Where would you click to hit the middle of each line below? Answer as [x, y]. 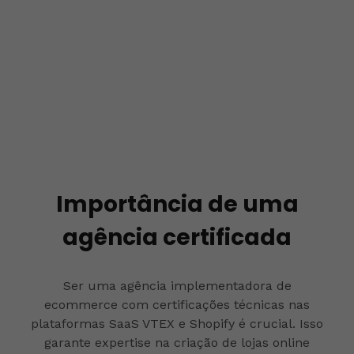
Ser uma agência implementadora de [177, 285]
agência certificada [177, 237]
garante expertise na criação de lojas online [177, 342]
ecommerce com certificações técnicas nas [177, 304]
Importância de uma [177, 204]
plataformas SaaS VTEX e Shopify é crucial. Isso [177, 323]
